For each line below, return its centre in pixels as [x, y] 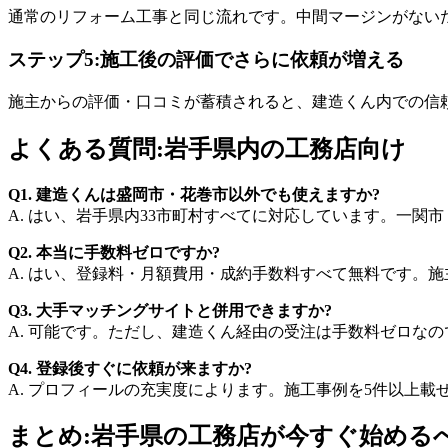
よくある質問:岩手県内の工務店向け [207, 148]
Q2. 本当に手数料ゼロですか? [114, 252]
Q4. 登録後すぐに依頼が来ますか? [130, 368]
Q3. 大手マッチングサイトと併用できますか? [170, 310]
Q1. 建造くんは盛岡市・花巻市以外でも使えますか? [194, 194]
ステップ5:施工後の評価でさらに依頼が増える [206, 60]
